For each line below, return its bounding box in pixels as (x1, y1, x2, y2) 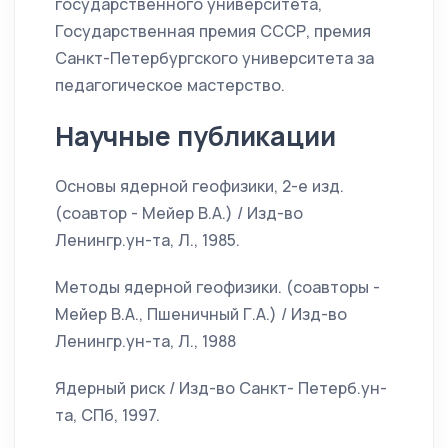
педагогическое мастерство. (55, 74, 285, 97)
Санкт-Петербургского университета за (55, 47, 374, 70)
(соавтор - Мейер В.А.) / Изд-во (55, 202, 303, 225)
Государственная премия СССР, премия (55, 20, 371, 43)
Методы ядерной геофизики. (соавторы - (55, 276, 380, 299)
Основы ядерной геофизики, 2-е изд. (55, 175, 344, 198)
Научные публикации (55, 118, 336, 155)
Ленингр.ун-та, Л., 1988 (55, 330, 236, 353)
